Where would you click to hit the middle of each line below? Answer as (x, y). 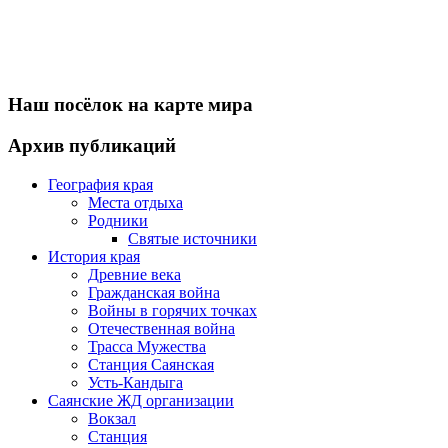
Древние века (134, 274)
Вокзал (112, 418)
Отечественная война (161, 328)
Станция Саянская (151, 364)
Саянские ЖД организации (141, 400)
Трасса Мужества (147, 346)
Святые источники (192, 238)
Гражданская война (154, 292)
